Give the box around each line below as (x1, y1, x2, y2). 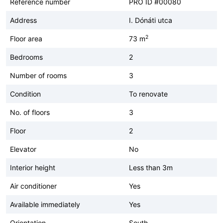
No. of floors (10, 108, 50, 116)
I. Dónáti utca (129, 15, 172, 24)
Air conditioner (10, 181, 57, 190)
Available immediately (10, 200, 80, 209)
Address (10, 15, 37, 24)
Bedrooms (10, 52, 43, 61)
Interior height (10, 163, 55, 172)
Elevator (10, 144, 36, 153)
